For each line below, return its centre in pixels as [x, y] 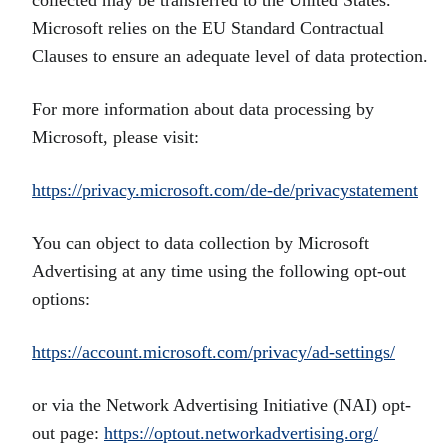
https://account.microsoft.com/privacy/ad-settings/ [213, 352]
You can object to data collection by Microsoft [200, 243]
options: [61, 299]
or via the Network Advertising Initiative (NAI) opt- [221, 405]
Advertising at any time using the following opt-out [219, 271]
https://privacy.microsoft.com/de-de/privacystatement [225, 190]
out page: [68, 433]
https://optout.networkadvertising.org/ [241, 433]
